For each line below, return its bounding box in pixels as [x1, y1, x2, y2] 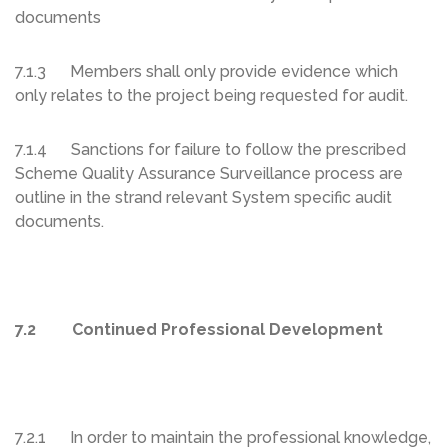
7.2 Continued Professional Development [15, 320, 383, 340]
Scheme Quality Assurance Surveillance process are [15, 164, 403, 184]
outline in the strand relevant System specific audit [15, 188, 392, 208]
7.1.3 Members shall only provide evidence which [15, 62, 398, 82]
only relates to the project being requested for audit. [15, 86, 408, 106]
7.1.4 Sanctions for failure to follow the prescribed [15, 140, 406, 160]
